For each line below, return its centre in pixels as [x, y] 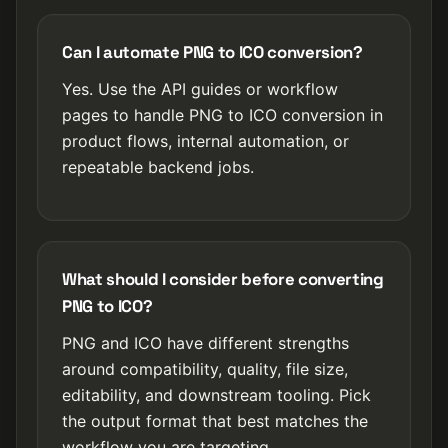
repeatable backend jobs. [158, 167]
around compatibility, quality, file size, [205, 369]
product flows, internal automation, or [205, 141]
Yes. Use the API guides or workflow [200, 89]
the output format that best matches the [215, 421]
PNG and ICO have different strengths [205, 343]
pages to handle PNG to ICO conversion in [222, 115]
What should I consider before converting [223, 279]
